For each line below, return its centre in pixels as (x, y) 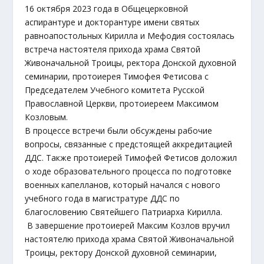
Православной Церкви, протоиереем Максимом (122, 103)
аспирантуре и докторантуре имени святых (112, 22)
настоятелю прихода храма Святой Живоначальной (130, 239)
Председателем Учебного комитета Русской (115, 90)
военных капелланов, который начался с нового (123, 185)
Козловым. (47, 117)
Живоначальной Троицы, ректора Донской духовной (131, 63)
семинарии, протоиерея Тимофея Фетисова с (117, 76)
